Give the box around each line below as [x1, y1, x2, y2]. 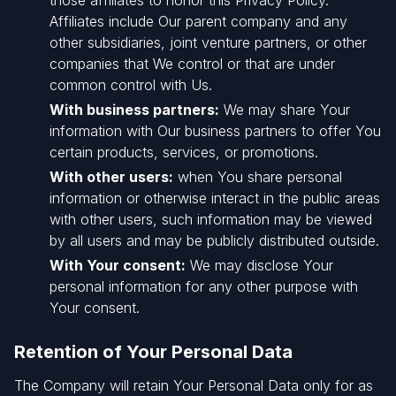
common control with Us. [49, 76, 212, 94]
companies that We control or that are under [49, 55, 335, 72]
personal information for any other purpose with [49, 278, 358, 295]
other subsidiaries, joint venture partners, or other [49, 34, 367, 51]
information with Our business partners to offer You [49, 122, 381, 140]
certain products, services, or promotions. [49, 143, 318, 161]
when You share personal [173, 168, 342, 186]
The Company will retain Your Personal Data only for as [14, 377, 373, 394]
